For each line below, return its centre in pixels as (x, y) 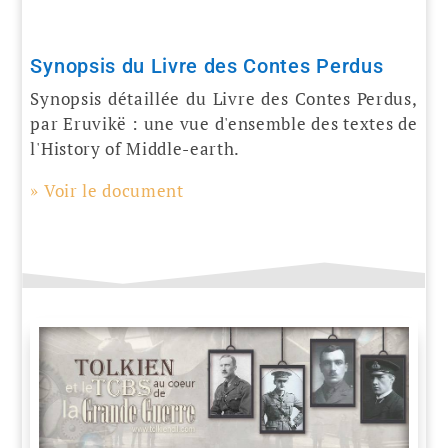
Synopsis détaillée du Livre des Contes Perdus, (224, 98)
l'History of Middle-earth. (135, 148)
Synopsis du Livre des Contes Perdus (207, 65)
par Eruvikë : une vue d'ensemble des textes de (224, 123)
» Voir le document (107, 190)
